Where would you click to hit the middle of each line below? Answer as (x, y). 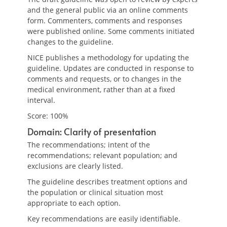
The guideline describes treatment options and (107, 182)
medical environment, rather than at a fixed (101, 89)
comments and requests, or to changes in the (104, 79)
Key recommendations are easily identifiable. (104, 219)
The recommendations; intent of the (89, 145)
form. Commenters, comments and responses (105, 21)
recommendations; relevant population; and (102, 155)
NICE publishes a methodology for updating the (108, 58)
